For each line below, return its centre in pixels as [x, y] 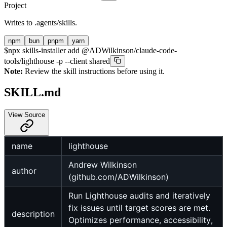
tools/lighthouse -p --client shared [57, 61]
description [33, 214]
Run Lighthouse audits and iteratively [139, 196]
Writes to [19, 22]
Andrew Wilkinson [103, 165]
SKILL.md [32, 92]
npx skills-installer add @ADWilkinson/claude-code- [92, 50]
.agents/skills [55, 22]
